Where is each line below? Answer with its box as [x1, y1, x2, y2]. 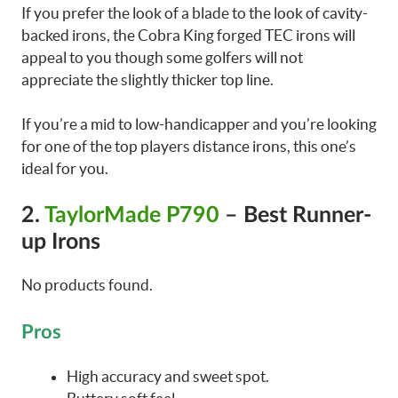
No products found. [21, 275, 153, 293]
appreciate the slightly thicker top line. [21, 70, 274, 88]
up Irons [21, 230, 100, 253]
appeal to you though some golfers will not [21, 48, 303, 66]
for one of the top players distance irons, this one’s [21, 138, 356, 155]
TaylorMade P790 [44, 203, 219, 227]
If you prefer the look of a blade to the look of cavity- [21, 4, 368, 21]
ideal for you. [21, 160, 108, 177]
